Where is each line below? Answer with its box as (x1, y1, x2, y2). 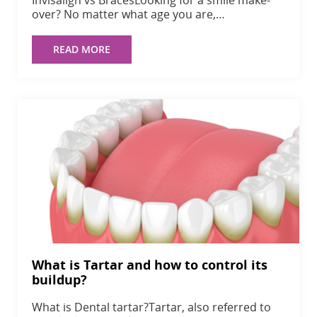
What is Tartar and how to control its (32, 256, 267, 274)
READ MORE (53, 42, 110, 56)
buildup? (32, 271, 87, 289)
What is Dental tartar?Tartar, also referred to (32, 299, 271, 316)
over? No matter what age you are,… (32, 6, 225, 22)
